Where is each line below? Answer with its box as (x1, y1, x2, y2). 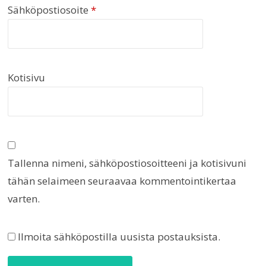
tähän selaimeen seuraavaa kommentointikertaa (8, 173, 237, 188)
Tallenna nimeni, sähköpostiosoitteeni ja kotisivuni (8, 156, 247, 170)
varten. (8, 191, 40, 205)
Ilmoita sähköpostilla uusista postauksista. (18, 229, 221, 243)
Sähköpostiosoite (8, 2, 91, 17)
